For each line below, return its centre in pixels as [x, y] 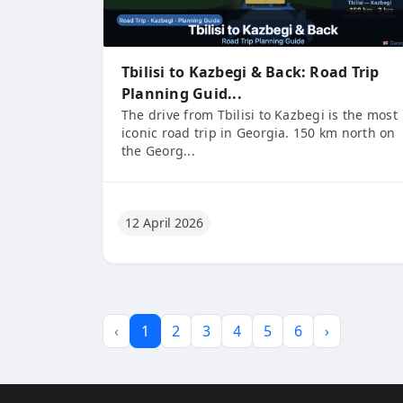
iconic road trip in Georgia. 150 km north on [259, 133]
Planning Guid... [182, 94]
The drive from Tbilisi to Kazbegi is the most [260, 115]
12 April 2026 [164, 222]
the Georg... [158, 151]
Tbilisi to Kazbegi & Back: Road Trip [251, 72]
